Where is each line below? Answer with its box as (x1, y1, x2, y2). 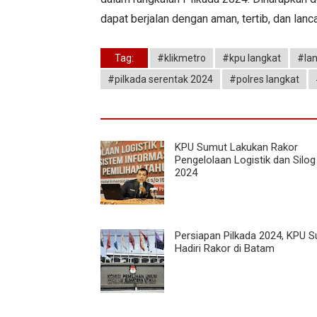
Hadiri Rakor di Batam (175, 241, 275, 255)
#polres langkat (229, 73, 299, 85)
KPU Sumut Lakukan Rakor (175, 140, 298, 154)
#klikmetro (157, 52, 206, 64)
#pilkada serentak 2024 (108, 73, 213, 85)
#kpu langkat (222, 52, 281, 64)
